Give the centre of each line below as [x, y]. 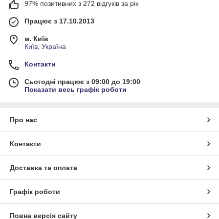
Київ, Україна [45, 46]
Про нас [23, 120]
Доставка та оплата [44, 167]
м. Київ [36, 38]
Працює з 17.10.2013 [59, 21]
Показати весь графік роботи [76, 89]
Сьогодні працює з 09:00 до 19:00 [82, 81]
